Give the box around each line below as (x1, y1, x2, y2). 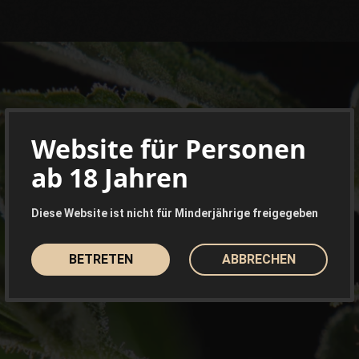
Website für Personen (31, 131, 306, 166)
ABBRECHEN (221, 252, 296, 267)
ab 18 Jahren (31, 160, 188, 195)
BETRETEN (68, 252, 133, 267)
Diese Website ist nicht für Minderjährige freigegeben (31, 207, 318, 220)
